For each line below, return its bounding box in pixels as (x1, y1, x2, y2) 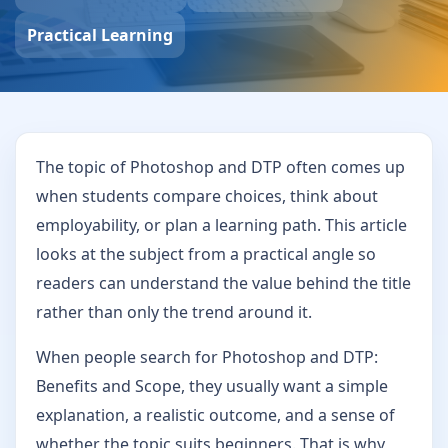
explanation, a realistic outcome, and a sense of (36, 403, 395, 426)
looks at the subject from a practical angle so (36, 242, 376, 265)
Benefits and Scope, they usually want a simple (36, 374, 388, 397)
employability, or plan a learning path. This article (36, 213, 407, 236)
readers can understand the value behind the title (36, 271, 411, 294)
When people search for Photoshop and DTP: (36, 345, 378, 368)
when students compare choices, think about (36, 184, 378, 207)
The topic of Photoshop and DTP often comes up (36, 155, 405, 178)
